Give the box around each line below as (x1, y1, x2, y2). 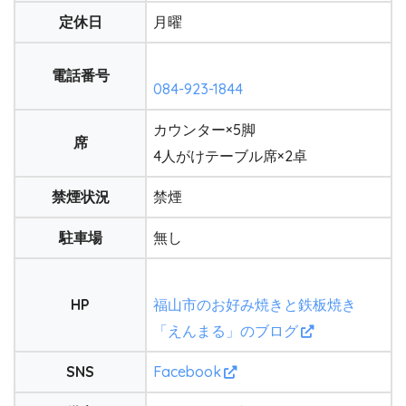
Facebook (153, 362, 221, 381)
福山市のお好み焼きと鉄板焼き (153, 295, 356, 314)
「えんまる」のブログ (153, 321, 298, 340)
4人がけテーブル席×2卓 (153, 146, 307, 165)
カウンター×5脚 (153, 120, 256, 139)
